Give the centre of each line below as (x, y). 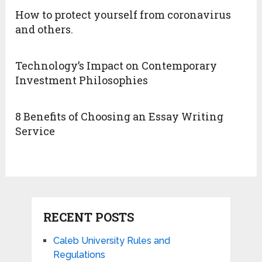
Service (35, 131)
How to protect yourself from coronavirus (123, 15)
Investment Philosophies (82, 80)
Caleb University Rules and (111, 240)
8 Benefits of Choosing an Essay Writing (120, 117)
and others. (44, 30)
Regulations (79, 254)
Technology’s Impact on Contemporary (116, 66)
